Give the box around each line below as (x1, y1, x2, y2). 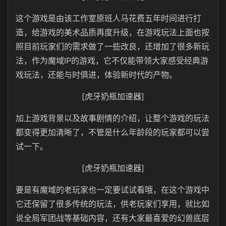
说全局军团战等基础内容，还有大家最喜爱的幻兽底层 (16, 213, 209, 223)
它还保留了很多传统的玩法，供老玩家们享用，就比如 (16, 199, 209, 209)
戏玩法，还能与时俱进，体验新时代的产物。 (16, 70, 177, 80)
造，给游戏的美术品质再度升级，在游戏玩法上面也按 (16, 27, 209, 37)
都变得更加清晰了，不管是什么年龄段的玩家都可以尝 (16, 127, 209, 137)
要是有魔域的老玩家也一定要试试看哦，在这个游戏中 (16, 185, 209, 195)
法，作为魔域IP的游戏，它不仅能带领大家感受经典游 (16, 55, 208, 66)
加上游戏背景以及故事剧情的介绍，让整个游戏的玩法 (16, 113, 209, 123)
